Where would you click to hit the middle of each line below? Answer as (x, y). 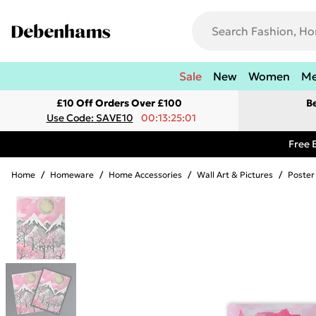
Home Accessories (145, 175)
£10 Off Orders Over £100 (119, 103)
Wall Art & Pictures (235, 175)
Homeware (72, 175)
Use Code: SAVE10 (90, 118)
